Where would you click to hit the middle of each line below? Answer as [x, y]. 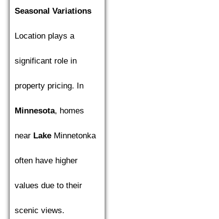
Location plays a [44, 36]
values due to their [48, 186]
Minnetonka [74, 136]
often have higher [46, 161]
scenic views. [40, 210]
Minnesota [35, 111]
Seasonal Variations [53, 11]
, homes [69, 111]
